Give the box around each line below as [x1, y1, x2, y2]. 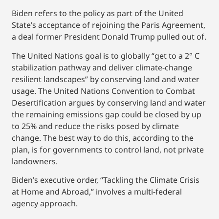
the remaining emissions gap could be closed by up [12, 109, 201, 120]
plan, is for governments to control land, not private [12, 144, 204, 155]
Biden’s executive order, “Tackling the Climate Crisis [12, 175, 199, 186]
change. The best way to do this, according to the [12, 132, 194, 143]
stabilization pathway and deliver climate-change [12, 62, 192, 73]
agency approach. [12, 198, 78, 209]
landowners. [12, 155, 58, 167]
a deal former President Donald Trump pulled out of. [12, 31, 206, 43]
